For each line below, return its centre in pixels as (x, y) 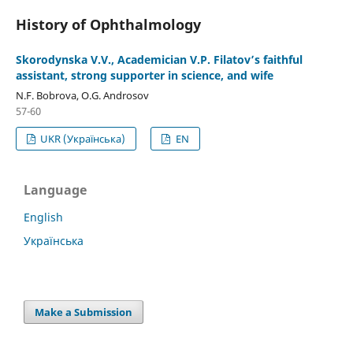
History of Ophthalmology (108, 24)
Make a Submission (84, 312)
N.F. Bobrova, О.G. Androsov (82, 95)
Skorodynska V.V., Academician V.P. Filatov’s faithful (159, 59)
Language (55, 190)
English (43, 217)
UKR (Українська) (82, 138)
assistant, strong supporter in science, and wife (144, 75)
